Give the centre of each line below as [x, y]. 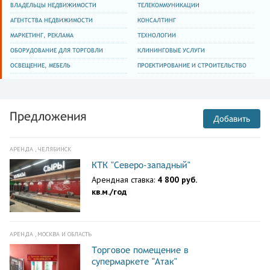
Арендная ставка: [124, 180]
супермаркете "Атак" [134, 261]
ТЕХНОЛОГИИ [157, 35]
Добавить [232, 119]
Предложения [48, 116]
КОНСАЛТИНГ [157, 20]
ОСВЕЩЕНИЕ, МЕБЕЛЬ [40, 65]
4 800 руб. [177, 180]
